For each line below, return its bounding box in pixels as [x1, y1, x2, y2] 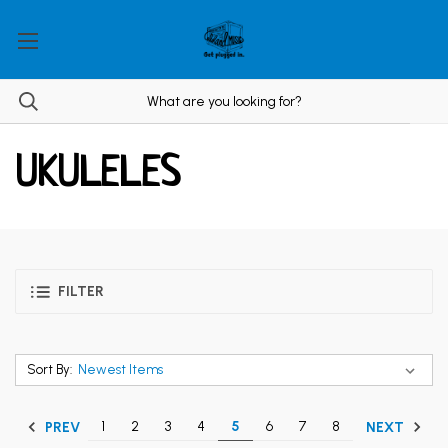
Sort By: [26, 362, 72, 377]
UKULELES [15, 154, 180, 198]
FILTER [58, 282, 104, 300]
